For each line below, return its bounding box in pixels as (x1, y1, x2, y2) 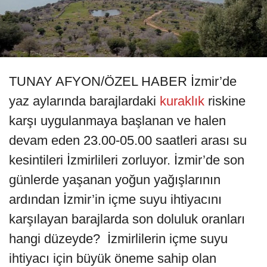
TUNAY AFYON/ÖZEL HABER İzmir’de (9, 74, 237, 89)
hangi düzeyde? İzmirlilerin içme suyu (9, 231, 228, 247)
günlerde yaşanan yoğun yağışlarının (9, 172, 221, 188)
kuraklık (160, 94, 204, 109)
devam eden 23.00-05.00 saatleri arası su (9, 133, 247, 148)
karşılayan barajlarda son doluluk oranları (9, 212, 245, 227)
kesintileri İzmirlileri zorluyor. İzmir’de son (9, 153, 244, 168)
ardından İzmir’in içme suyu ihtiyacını (9, 192, 222, 207)
